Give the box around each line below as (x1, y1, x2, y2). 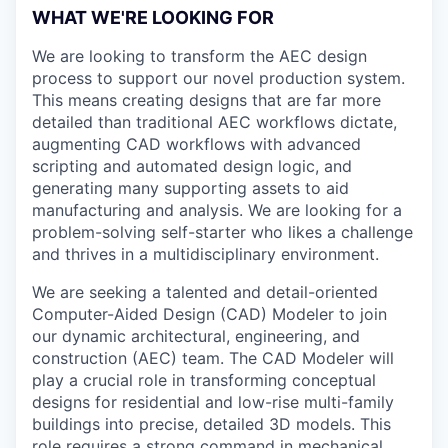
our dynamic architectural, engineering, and (32, 325, 360, 346)
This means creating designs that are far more (32, 89, 381, 110)
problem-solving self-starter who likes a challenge (32, 221, 413, 242)
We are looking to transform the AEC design (32, 45, 367, 66)
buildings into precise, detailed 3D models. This (32, 413, 391, 434)
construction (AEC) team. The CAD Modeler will (32, 347, 394, 368)
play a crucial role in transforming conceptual (32, 369, 376, 390)
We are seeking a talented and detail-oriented (32, 281, 378, 302)
